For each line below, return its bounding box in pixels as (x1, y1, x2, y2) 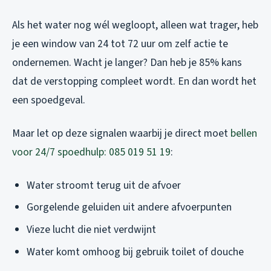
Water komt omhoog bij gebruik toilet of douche (27, 244, 244, 260)
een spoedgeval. (12, 92, 85, 108)
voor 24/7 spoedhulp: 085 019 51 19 (12, 144, 171, 160)
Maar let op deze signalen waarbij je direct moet (12, 125, 230, 141)
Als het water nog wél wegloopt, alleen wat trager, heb (12, 17, 258, 33)
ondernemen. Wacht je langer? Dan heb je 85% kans (12, 54, 242, 70)
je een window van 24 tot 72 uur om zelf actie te (12, 36, 228, 51)
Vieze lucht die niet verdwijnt (27, 221, 156, 237)
